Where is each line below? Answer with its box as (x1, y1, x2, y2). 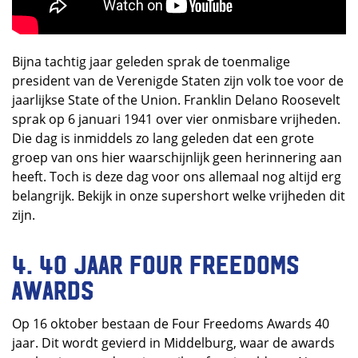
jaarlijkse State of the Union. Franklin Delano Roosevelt (12, 90, 340, 109)
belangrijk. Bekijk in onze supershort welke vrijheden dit (12, 186, 345, 205)
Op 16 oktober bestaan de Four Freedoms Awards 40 (12, 314, 329, 332)
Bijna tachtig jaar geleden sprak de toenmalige (12, 52, 290, 70)
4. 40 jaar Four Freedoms (12, 249, 300, 276)
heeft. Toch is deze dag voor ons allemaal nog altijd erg (12, 167, 341, 185)
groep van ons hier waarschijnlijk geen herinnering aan (12, 148, 342, 166)
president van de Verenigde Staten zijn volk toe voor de (12, 71, 344, 89)
